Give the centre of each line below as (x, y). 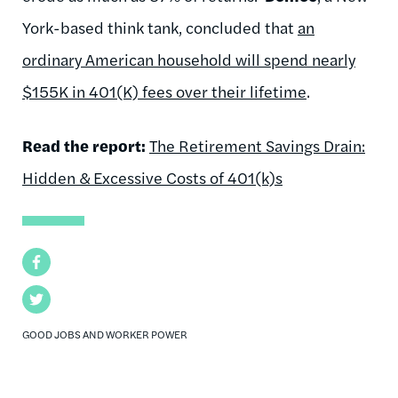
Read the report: (86, 145)
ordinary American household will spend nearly (189, 59)
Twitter (45, 298)
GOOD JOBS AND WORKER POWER (105, 334)
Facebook (52, 261)
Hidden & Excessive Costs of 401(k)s (152, 177)
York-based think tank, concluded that (160, 27)
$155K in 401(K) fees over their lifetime (164, 91)
